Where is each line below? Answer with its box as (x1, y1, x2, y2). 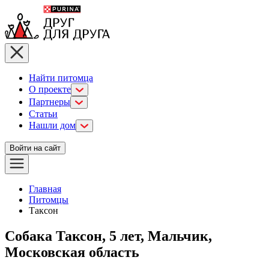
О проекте (29, 84, 71, 94)
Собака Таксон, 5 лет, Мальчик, (5, 228, 212, 244)
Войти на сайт (10, 144, 61, 153)
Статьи (29, 109, 58, 119)
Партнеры (29, 97, 70, 107)
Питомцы (29, 195, 68, 205)
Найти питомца (29, 73, 93, 83)
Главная (29, 184, 61, 194)
